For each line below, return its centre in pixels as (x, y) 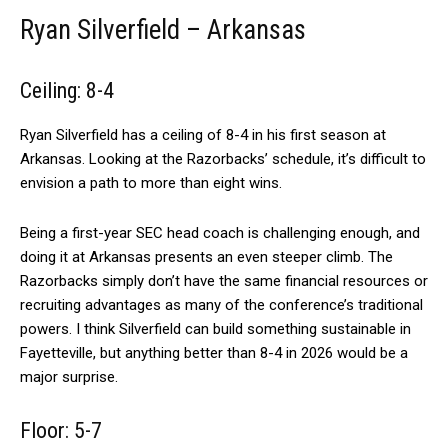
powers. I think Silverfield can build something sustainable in (215, 328)
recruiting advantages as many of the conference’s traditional (221, 304)
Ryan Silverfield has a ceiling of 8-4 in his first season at (203, 134)
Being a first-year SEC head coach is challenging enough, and (220, 232)
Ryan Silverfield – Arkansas (163, 29)
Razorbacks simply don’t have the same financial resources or (224, 280)
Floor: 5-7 (61, 430)
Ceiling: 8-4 (67, 90)
